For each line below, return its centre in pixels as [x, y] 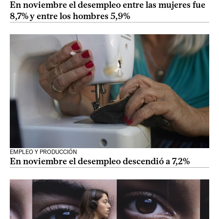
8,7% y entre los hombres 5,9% [70, 16]
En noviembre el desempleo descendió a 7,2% [100, 161]
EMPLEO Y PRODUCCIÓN [44, 152]
